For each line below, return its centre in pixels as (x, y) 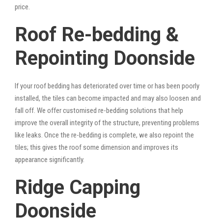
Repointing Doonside (105, 58)
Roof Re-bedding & (97, 34)
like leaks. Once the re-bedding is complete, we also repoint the (104, 135)
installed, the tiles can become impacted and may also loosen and (108, 98)
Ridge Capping (78, 187)
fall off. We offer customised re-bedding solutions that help (99, 110)
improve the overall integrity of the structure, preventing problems (107, 123)
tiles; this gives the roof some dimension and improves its (96, 147)
